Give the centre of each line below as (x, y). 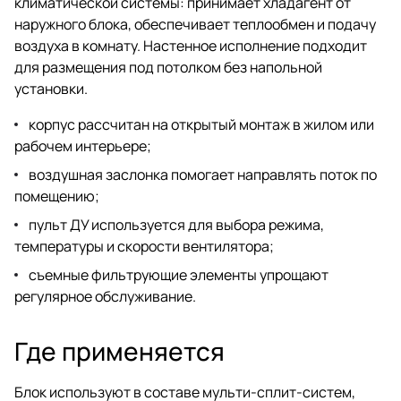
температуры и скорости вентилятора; (144, 246)
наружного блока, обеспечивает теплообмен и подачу (195, 24)
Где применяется (119, 350)
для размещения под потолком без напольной (168, 67)
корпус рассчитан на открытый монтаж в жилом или (201, 124)
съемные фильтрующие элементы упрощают (179, 274)
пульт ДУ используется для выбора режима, (176, 224)
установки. (51, 88)
